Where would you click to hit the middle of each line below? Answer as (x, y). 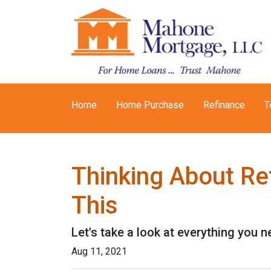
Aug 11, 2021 (99, 251)
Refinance (224, 105)
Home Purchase (150, 105)
